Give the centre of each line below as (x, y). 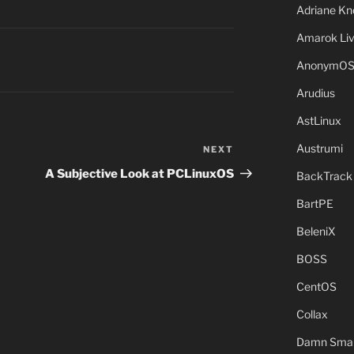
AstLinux (318, 121)
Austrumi (319, 148)
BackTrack (324, 176)
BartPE (314, 203)
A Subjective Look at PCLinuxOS (140, 174)
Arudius (315, 93)
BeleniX (316, 231)
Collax (312, 314)
